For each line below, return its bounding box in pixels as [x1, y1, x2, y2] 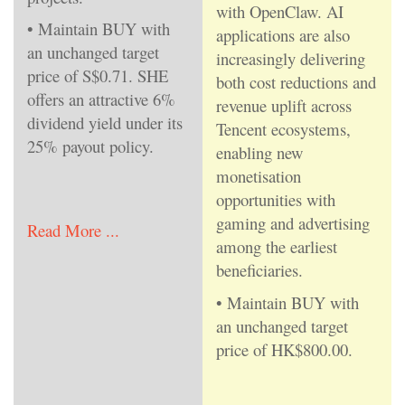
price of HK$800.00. [216, 337, 353, 361]
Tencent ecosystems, [216, 118, 351, 141]
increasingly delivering [216, 47, 365, 71]
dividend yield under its [27, 111, 183, 135]
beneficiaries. [216, 259, 303, 282]
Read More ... [27, 218, 119, 241]
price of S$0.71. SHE [27, 64, 168, 88]
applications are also [216, 24, 350, 47]
